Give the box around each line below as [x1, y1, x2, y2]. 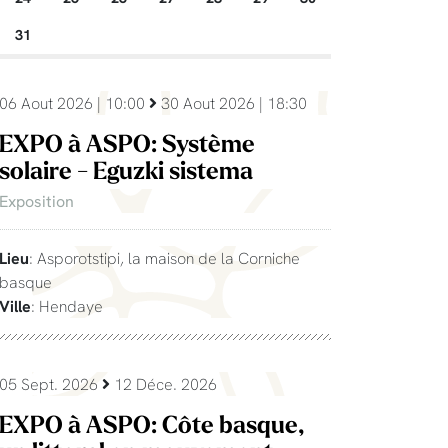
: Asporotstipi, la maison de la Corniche [29, 247, 300, 268]
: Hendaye [31, 295, 103, 316]
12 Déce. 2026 [110, 373, 217, 394]
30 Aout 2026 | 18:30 [157, 92, 307, 113]
